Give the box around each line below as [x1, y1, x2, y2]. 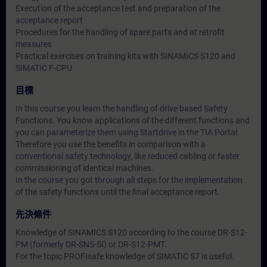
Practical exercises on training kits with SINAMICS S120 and [15, 51, 235, 61]
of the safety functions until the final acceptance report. [15, 187, 220, 197]
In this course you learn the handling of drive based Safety [15, 104, 228, 113]
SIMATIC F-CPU [15, 63, 72, 73]
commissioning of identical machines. [15, 163, 154, 173]
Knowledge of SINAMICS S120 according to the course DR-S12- [15, 228, 247, 237]
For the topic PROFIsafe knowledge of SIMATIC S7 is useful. [15, 252, 234, 261]
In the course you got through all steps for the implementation [15, 175, 243, 185]
